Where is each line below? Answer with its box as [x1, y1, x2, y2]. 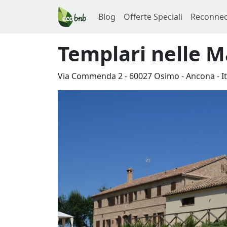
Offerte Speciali [124, 11, 182, 22]
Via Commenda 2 [58, 70, 123, 82]
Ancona [186, 70, 215, 82]
